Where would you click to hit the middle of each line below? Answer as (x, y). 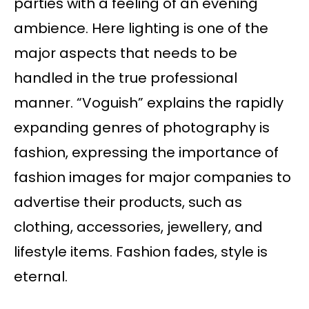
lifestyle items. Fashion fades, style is (141, 252)
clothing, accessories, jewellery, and (138, 227)
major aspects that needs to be (126, 53)
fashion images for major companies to (152, 178)
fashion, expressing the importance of (146, 153)
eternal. (41, 277)
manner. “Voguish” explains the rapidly (149, 103)
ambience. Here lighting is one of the (141, 29)
